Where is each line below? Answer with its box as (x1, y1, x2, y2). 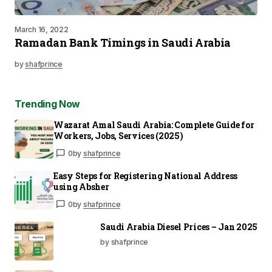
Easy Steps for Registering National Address (53, 170, 237, 182)
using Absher (53, 181, 109, 192)
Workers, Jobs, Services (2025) (53, 130, 183, 141)
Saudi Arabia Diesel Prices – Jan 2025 (100, 221, 257, 233)
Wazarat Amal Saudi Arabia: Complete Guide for (53, 119, 254, 131)
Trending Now (15, 98, 81, 110)
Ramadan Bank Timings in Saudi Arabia (15, 35, 231, 50)
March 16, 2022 (15, 25, 69, 34)
